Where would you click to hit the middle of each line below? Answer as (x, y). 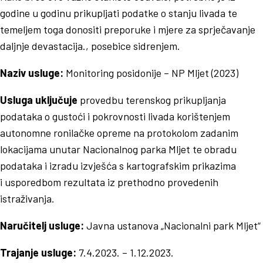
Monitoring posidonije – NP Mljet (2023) (151, 73)
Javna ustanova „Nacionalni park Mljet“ (172, 225)
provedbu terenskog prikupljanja (152, 100)
